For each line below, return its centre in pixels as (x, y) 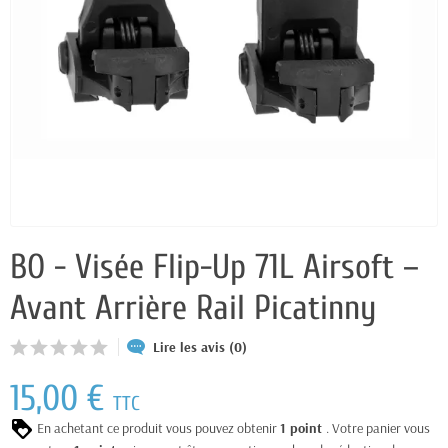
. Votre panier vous (378, 427)
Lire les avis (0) (200, 346)
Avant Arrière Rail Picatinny (193, 308)
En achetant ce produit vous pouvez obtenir (157, 427)
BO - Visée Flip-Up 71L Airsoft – (214, 267)
